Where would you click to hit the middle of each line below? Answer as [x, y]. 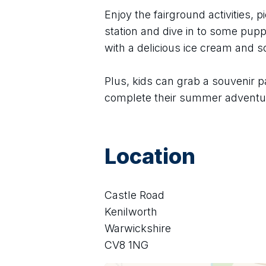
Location [150, 156]
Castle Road [134, 195]
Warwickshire [138, 228]
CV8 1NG [126, 245]
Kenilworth [131, 212]
